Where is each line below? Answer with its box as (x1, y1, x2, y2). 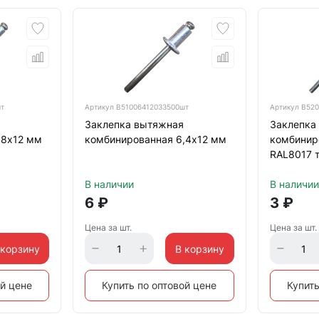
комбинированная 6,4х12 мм (85, 133, 227, 145)
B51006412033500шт (116, 103, 189, 111)
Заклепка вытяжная (85, 118, 184, 130)
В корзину (174, 242, 224, 255)
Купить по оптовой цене (102, 279, 217, 291)
